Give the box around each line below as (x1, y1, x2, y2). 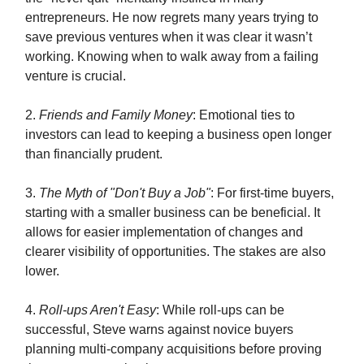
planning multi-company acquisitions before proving (25, 342, 322, 356)
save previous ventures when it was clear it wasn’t (25, 30, 312, 44)
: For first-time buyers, (210, 186, 334, 200)
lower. (25, 264, 59, 278)
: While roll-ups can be (156, 303, 284, 317)
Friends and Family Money (39, 108, 193, 122)
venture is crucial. (25, 69, 126, 83)
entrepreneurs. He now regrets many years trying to (25, 11, 318, 24)
